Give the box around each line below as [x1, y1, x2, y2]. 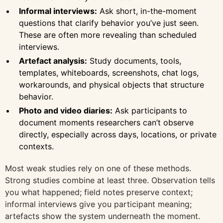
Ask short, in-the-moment [97, 5, 197, 16]
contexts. [19, 141, 54, 151]
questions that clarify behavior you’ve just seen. [19, 17, 199, 28]
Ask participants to [112, 105, 187, 115]
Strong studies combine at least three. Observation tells [5, 175, 215, 185]
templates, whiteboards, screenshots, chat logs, [19, 67, 199, 78]
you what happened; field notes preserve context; [5, 187, 193, 197]
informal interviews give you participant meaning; [5, 199, 192, 209]
